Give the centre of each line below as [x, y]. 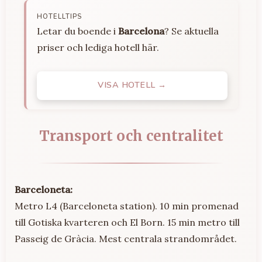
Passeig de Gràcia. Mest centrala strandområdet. [126, 239]
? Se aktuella [192, 31]
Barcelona [141, 31]
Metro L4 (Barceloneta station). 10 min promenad [127, 206]
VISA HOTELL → [132, 85]
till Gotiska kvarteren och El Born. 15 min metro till [127, 223]
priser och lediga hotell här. [98, 48]
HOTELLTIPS [59, 17]
